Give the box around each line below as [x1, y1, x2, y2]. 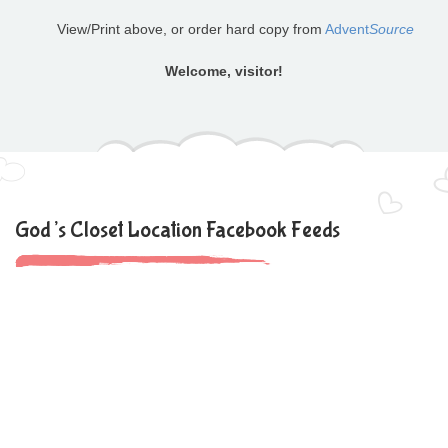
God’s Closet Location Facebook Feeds [15, 217, 340, 244]
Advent [325, 21, 369, 38]
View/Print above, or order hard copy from [57, 21, 325, 38]
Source [369, 21, 414, 38]
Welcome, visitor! [165, 63, 283, 80]
